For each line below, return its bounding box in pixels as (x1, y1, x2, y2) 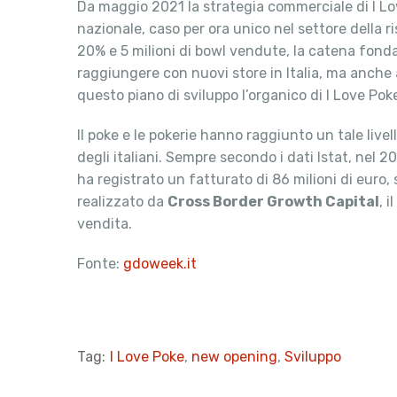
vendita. (77, 215, 132, 232)
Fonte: (77, 255, 120, 272)
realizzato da (77, 193, 167, 210)
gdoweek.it (120, 255, 197, 272)
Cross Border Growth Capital (167, 193, 379, 210)
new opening (191, 348, 277, 365)
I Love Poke (110, 348, 184, 365)
